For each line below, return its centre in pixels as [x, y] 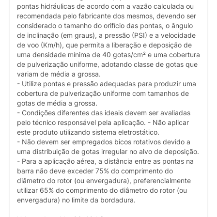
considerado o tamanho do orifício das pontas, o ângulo [105, 26]
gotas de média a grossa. [57, 103]
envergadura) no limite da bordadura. [76, 200]
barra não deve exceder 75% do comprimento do [95, 171]
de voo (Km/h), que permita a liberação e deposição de [104, 45]
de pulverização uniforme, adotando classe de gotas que [107, 65]
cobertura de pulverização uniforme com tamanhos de [103, 94]
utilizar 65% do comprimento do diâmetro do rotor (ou [102, 191]
